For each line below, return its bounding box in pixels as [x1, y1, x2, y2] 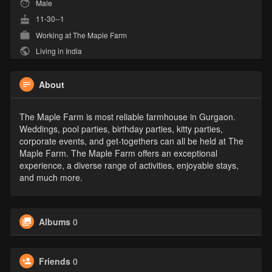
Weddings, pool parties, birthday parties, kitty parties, [19, 123, 223, 135]
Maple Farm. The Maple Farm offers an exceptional [19, 147, 217, 160]
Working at [35, 29, 73, 40]
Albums [38, 216, 70, 228]
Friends [38, 255, 70, 268]
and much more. [19, 171, 83, 184]
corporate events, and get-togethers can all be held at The [19, 135, 243, 148]
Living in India [33, 46, 82, 56]
